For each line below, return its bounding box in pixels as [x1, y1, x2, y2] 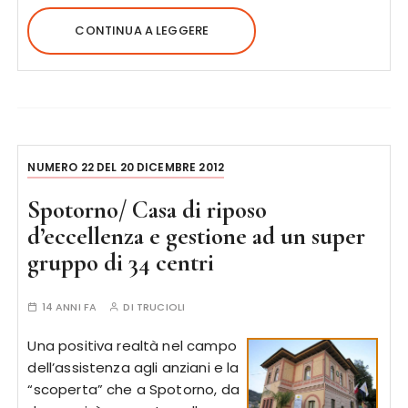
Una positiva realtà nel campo [27, 336, 237, 355]
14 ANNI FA [41, 300, 97, 314]
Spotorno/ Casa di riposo [27, 195, 268, 225]
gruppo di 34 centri [27, 248, 215, 278]
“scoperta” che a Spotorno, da [27, 380, 240, 399]
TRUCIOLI [136, 300, 186, 314]
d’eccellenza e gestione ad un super [27, 221, 366, 251]
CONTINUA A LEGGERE [75, 22, 209, 39]
